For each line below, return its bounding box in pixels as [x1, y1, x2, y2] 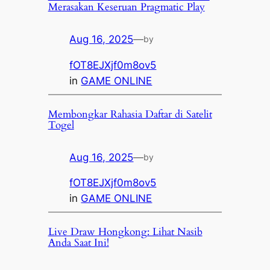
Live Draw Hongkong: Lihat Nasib [48, 225, 202, 239]
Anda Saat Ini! [48, 236, 109, 250]
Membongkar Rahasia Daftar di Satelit [48, 107, 212, 121]
